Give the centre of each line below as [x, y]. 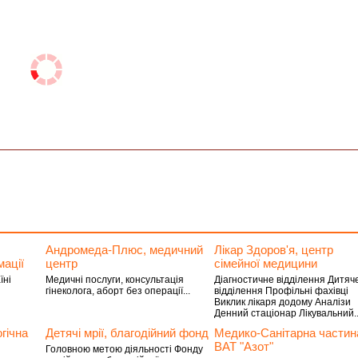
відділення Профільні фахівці [282, 291]
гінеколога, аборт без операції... [117, 291]
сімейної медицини [266, 263]
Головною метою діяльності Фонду [124, 349]
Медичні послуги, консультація [114, 280]
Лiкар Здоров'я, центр [274, 250]
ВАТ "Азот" [244, 346]
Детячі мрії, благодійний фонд [127, 333]
